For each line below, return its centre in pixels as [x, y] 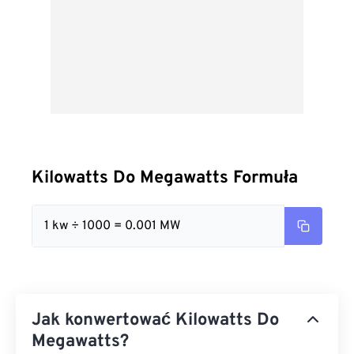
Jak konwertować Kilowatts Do [155, 320]
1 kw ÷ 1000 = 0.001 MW [112, 226]
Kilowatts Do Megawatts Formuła [165, 178]
